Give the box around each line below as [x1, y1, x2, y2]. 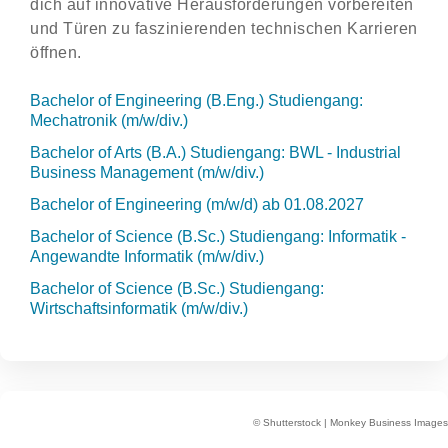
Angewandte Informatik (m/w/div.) [30, 248, 264, 265]
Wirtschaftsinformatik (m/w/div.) [30, 300, 248, 317]
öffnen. [30, 44, 82, 61]
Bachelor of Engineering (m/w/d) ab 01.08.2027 [30, 196, 364, 213]
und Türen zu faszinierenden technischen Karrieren [30, 20, 418, 37]
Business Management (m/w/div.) [30, 164, 264, 181]
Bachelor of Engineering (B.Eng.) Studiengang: [30, 92, 363, 109]
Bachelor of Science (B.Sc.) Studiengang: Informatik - [30, 228, 406, 245]
